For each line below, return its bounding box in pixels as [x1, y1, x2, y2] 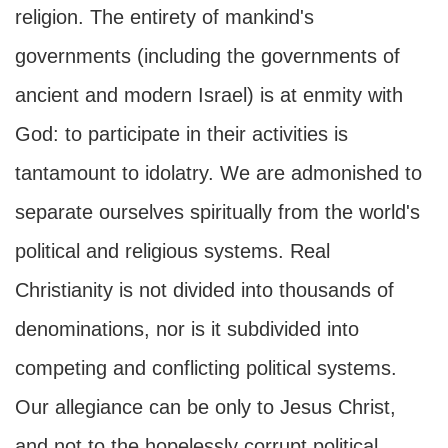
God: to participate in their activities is [15, 123, 348, 145]
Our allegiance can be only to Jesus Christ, [15, 396, 396, 418]
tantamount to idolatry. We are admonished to [15, 162, 422, 184]
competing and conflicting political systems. [15, 357, 397, 379]
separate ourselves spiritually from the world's [15, 201, 420, 223]
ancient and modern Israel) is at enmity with [15, 84, 403, 106]
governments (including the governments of [15, 45, 400, 67]
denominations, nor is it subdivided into [15, 318, 359, 340]
